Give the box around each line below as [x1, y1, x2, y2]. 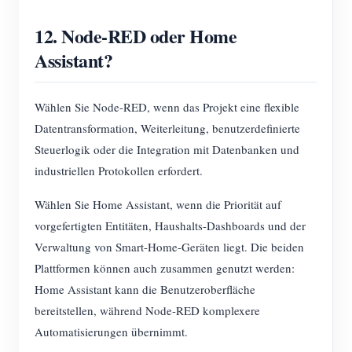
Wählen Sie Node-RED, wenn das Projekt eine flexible [35, 99, 299, 115]
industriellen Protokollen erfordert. [35, 163, 203, 178]
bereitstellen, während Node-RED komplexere [35, 302, 260, 318]
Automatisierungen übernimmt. [35, 324, 188, 339]
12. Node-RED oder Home [35, 22, 237, 49]
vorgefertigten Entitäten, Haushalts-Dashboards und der [35, 218, 306, 233]
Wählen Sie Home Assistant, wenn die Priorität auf [35, 196, 281, 212]
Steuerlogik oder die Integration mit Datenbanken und [35, 141, 299, 157]
